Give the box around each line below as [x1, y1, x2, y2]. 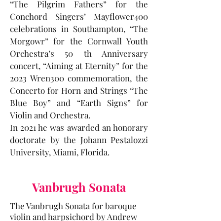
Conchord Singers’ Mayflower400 [10, 11, 148, 22]
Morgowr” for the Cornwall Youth [10, 36, 148, 46]
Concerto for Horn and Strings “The [10, 85, 148, 96]
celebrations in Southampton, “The [10, 23, 148, 34]
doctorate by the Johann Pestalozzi [10, 134, 148, 145]
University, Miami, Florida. [10, 147, 110, 157]
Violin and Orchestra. [10, 110, 90, 120]
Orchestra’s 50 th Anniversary [10, 48, 148, 59]
